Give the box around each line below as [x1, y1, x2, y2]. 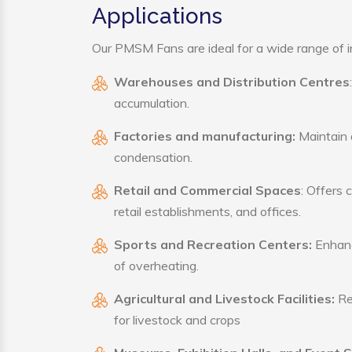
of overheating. [114, 258, 199, 273]
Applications [92, 3, 222, 29]
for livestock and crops [114, 312, 240, 328]
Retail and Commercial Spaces [114, 182, 301, 198]
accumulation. [114, 95, 189, 111]
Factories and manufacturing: [114, 128, 295, 144]
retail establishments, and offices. [114, 203, 301, 219]
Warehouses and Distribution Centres [114, 74, 350, 90]
